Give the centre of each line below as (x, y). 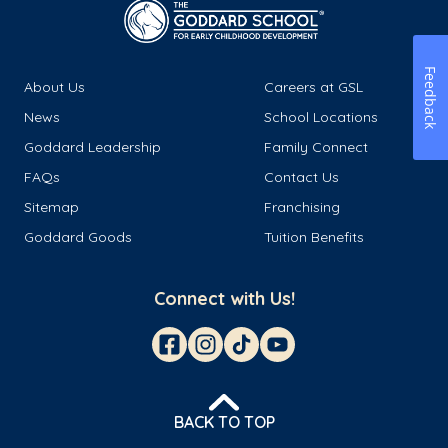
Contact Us (301, 176)
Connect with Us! (224, 298)
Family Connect (316, 146)
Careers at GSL (313, 86)
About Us (54, 86)
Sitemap (51, 206)
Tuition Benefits (314, 236)
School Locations (321, 116)
